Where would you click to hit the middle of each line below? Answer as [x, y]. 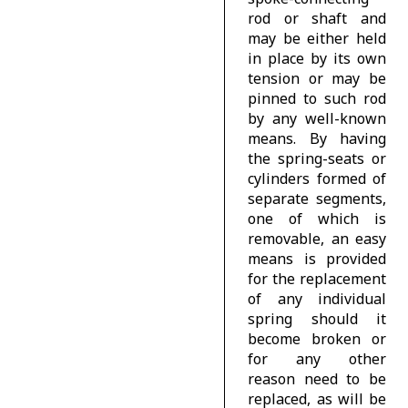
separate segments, [317, 198]
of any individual [317, 298]
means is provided [317, 258]
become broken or [317, 338]
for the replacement [317, 278]
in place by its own [317, 58]
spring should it [317, 318]
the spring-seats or [317, 158]
